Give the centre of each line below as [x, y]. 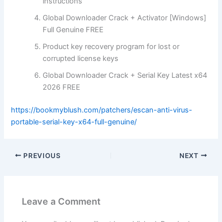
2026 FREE [62, 87]
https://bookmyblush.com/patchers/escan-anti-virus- [102, 110]
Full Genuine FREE [73, 30]
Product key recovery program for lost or [111, 47]
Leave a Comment [61, 201]
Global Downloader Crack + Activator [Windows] [125, 18]
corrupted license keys [81, 59]
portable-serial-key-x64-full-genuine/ [74, 122]
